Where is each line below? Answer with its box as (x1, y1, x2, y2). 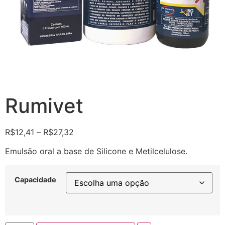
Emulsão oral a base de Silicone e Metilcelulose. (5, 146, 187, 157)
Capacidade (15, 175, 56, 184)
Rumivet (5, 93, 83, 118)
